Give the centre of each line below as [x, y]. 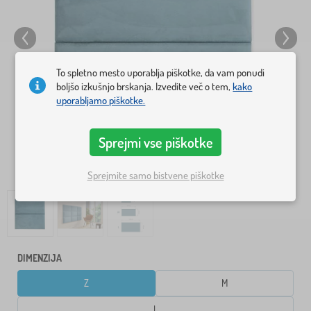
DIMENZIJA [40, 258]
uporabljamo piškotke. [101, 101]
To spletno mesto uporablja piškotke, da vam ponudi [161, 73]
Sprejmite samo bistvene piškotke [155, 175]
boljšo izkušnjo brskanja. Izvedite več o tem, [145, 87]
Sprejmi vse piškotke [155, 143]
